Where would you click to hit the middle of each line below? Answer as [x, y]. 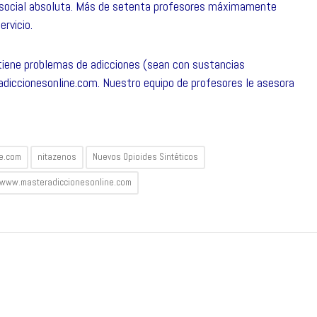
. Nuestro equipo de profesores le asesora [196, 82]
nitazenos [57, 157]
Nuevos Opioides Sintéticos [145, 157]
